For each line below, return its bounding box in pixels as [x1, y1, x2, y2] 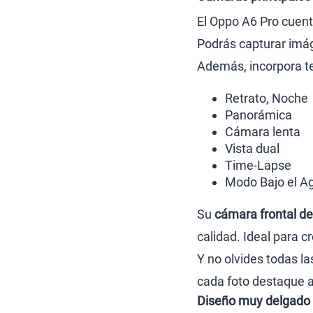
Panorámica [225, 108, 292, 122]
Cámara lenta [225, 124, 300, 139]
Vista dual [225, 141, 279, 156]
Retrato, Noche [225, 91, 308, 105]
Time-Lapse [225, 158, 291, 173]
